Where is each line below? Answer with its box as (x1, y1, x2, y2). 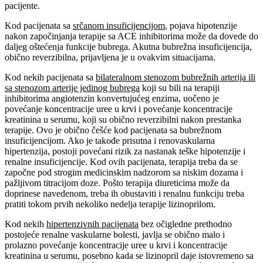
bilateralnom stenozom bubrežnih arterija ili (96, 72, 255, 82)
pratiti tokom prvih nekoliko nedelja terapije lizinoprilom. (5, 198, 215, 209)
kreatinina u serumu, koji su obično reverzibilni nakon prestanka (5, 114, 241, 124)
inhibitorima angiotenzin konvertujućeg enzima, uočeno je (5, 93, 219, 103)
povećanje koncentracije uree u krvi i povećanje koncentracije (5, 103, 232, 114)
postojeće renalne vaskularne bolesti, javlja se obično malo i (5, 229, 225, 240)
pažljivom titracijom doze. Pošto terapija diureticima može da (5, 177, 230, 188)
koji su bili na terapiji (140, 82, 220, 93)
